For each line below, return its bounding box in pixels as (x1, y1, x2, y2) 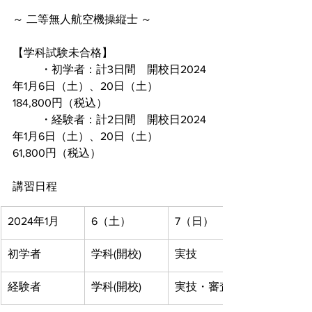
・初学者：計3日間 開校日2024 (13, 63, 40, 75)
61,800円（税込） (13, 147, 101, 159)
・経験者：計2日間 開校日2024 (13, 114, 40, 125)
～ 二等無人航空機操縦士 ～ (13, 13, 152, 25)
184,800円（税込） (13, 97, 107, 109)
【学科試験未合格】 (13, 47, 113, 58)
